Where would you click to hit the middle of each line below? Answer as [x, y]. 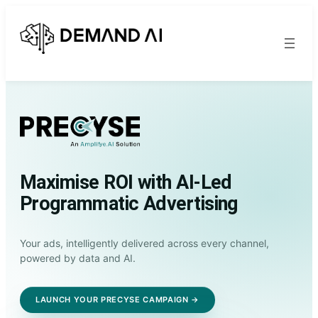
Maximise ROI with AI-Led [126, 182]
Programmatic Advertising [129, 203]
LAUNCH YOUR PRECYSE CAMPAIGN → [117, 299]
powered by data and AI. [78, 258]
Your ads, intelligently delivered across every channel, [144, 243]
